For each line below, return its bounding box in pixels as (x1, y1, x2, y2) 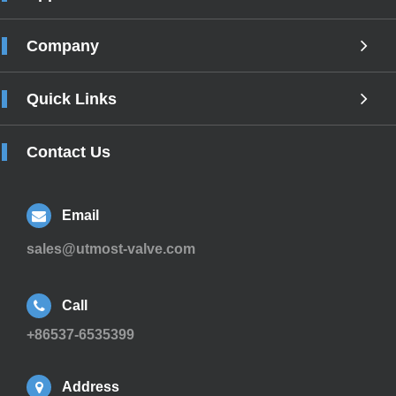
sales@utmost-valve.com (27, 241, 195, 257)
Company (27, 37, 99, 56)
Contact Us (27, 143, 110, 162)
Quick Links (27, 90, 117, 109)
